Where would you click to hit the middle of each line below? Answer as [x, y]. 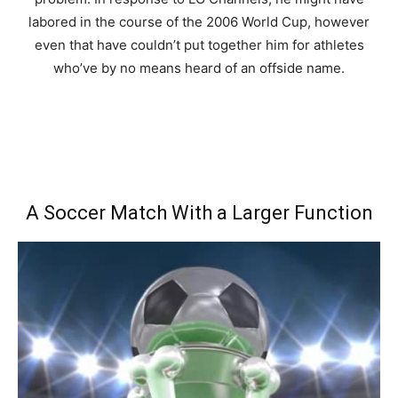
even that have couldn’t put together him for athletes [199, 45]
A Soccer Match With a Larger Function [199, 213]
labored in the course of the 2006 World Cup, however [199, 22]
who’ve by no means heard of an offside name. [199, 68]
